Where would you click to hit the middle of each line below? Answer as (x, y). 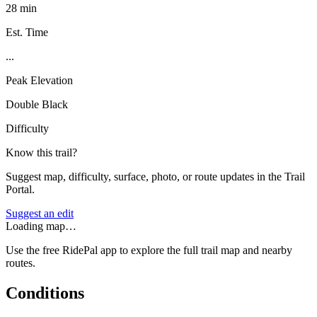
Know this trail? (41, 152)
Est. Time (27, 32)
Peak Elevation (39, 80)
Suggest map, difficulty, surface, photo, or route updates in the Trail (155, 176)
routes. (21, 263)
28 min (21, 8)
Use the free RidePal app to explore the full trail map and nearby (149, 250)
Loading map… (41, 226)
